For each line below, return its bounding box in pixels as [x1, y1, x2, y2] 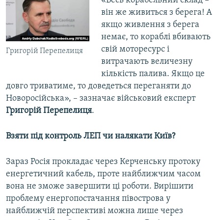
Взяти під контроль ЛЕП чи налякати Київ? [6, 132, 175, 141]
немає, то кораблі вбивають [101, 32, 211, 42]
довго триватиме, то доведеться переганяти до [6, 82, 191, 91]
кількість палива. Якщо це [101, 69, 205, 79]
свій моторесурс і [101, 45, 169, 55]
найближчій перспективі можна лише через [6, 206, 183, 216]
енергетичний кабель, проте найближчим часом [6, 169, 201, 179]
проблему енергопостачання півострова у [6, 194, 170, 204]
